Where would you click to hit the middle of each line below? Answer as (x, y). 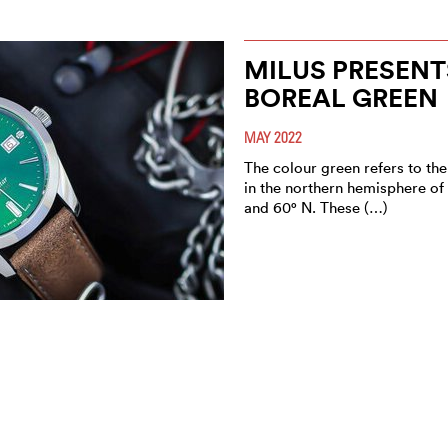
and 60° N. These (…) (316, 207)
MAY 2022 (273, 136)
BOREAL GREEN (341, 97)
